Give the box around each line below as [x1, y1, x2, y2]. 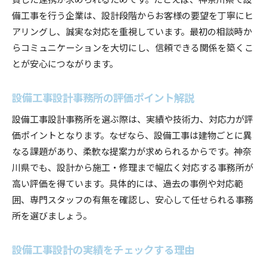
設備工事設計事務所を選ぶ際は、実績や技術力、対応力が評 [12, 111, 253, 125]
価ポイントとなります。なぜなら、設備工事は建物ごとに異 [12, 128, 252, 141]
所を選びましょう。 [12, 208, 92, 222]
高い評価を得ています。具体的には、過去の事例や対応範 [12, 176, 243, 190]
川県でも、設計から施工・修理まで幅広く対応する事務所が [12, 160, 253, 173]
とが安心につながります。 [12, 56, 118, 70]
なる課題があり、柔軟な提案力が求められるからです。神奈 [12, 144, 252, 157]
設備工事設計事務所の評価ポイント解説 [12, 89, 194, 105]
